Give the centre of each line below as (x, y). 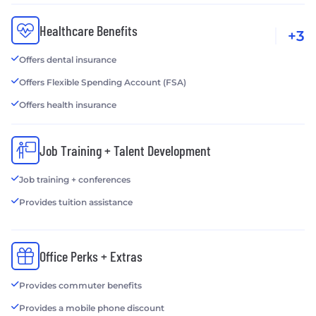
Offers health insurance (68, 104)
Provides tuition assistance (76, 202)
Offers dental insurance (68, 59)
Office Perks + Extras (91, 256)
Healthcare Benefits (89, 30)
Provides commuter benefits (80, 285)
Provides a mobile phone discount (92, 308)
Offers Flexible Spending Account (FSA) (103, 82)
